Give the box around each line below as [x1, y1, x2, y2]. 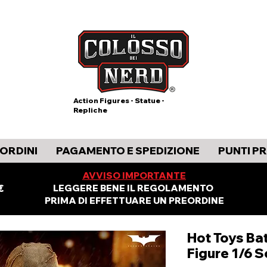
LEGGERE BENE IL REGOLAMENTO [53, 182, 215, 194]
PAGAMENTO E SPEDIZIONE [55, 144, 200, 157]
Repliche [73, 105, 107, 114]
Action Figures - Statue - [73, 96, 164, 105]
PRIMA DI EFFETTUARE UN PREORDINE [44, 195, 224, 206]
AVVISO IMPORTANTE [82, 170, 186, 181]
